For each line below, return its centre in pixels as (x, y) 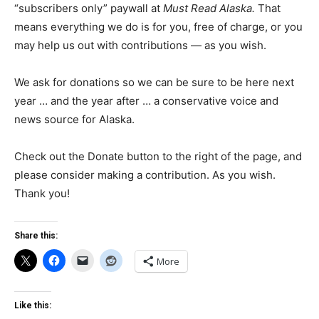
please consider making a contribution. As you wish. (145, 175)
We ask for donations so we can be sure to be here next (154, 82)
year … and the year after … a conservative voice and (146, 101)
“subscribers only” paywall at (89, 8)
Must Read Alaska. (209, 8)
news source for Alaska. (74, 119)
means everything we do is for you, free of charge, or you (158, 27)
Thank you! (42, 193)
